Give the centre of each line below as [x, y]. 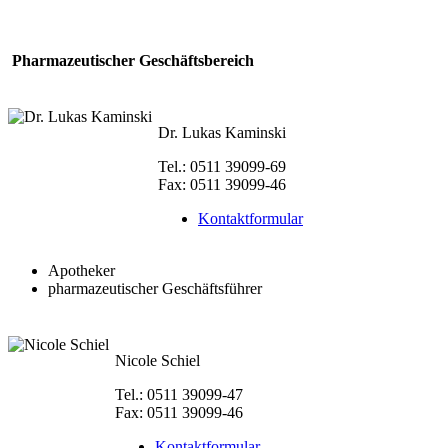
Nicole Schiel [157, 361]
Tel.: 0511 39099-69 [222, 167]
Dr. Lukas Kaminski [222, 133]
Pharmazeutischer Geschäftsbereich [131, 60]
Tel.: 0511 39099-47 [179, 395]
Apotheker [81, 271]
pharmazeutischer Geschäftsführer [155, 289]
